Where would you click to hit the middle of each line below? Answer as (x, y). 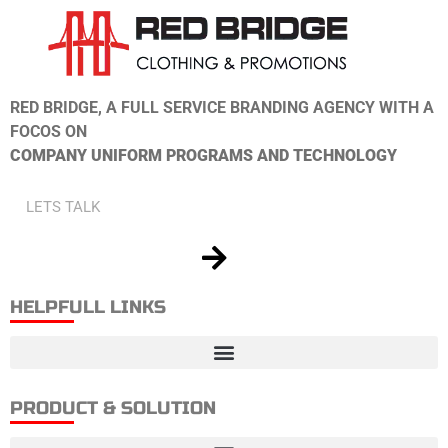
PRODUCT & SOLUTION (113, 407)
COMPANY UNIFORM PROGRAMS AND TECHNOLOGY (203, 155)
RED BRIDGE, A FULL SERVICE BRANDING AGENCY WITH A (222, 107)
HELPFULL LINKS (88, 306)
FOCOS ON (48, 131)
